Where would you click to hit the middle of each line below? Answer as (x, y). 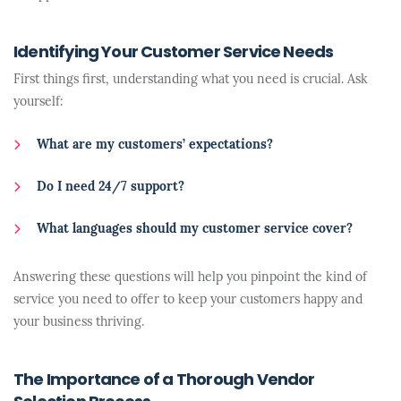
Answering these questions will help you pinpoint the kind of (190, 278)
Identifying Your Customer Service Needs (174, 53)
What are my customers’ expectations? (155, 145)
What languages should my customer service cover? (195, 230)
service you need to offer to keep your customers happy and (188, 300)
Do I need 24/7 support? (111, 188)
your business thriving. (79, 323)
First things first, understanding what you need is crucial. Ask (191, 80)
